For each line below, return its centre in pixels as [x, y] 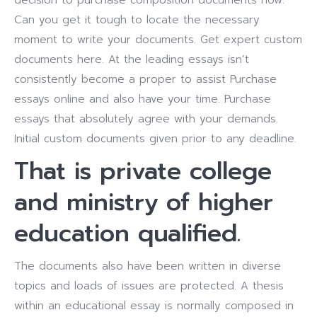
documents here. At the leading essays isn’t [132, 59]
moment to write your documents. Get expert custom [158, 40]
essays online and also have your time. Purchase [143, 99]
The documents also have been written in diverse [148, 266]
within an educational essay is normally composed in [154, 306]
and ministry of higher [144, 202]
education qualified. [127, 233]
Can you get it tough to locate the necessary [137, 20]
